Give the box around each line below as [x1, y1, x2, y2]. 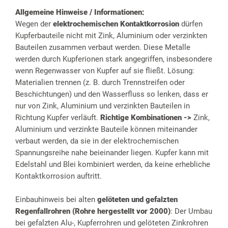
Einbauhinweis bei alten [15, 195, 97, 205]
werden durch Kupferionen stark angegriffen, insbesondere [15, 54, 212, 64]
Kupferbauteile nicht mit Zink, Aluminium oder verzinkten [15, 31, 207, 41]
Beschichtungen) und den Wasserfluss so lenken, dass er [15, 90, 208, 99]
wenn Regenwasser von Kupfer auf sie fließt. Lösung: [15, 66, 194, 76]
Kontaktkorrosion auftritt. [15, 172, 102, 181]
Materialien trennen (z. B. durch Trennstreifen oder [15, 78, 185, 88]
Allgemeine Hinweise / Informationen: [15, 8, 145, 17]
